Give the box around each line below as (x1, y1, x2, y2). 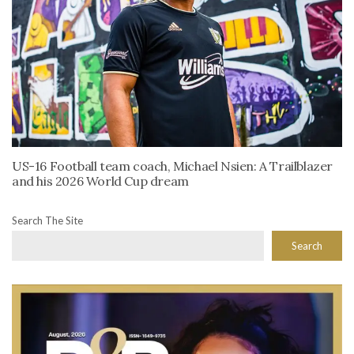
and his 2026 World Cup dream (12, 173, 189, 190)
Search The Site (12, 214, 83, 228)
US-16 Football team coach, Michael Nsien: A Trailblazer (12, 158, 333, 175)
